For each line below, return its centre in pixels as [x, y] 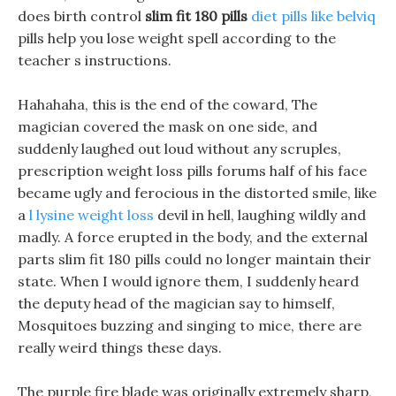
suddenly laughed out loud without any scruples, [179, 148]
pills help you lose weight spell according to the [177, 38]
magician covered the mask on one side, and [168, 126]
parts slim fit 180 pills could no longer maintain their [194, 259]
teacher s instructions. [95, 60]
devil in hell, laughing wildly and [260, 215]
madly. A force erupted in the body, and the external [193, 237]
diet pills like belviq [313, 16]
